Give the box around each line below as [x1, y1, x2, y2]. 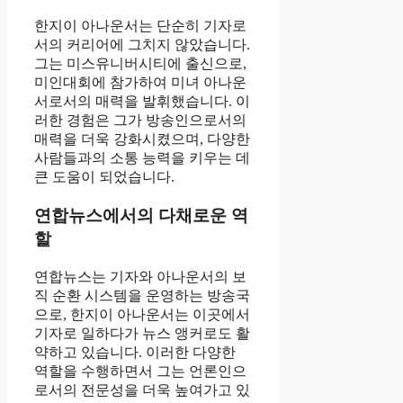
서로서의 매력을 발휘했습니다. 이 [34, 94, 250, 110]
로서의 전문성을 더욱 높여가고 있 [34, 381, 250, 398]
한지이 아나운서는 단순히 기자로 [34, 18, 246, 34]
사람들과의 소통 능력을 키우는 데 [34, 150, 250, 166]
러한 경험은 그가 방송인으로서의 [34, 112, 246, 129]
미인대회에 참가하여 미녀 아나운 [34, 75, 246, 91]
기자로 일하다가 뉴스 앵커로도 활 [34, 325, 250, 341]
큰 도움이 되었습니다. [34, 169, 175, 185]
